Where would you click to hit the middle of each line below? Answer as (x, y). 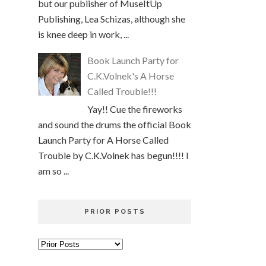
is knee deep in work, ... (83, 34)
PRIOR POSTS (115, 211)
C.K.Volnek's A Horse (131, 76)
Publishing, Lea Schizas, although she (112, 18)
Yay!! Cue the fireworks (135, 109)
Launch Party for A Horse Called (103, 140)
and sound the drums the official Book (115, 124)
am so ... (53, 170)
